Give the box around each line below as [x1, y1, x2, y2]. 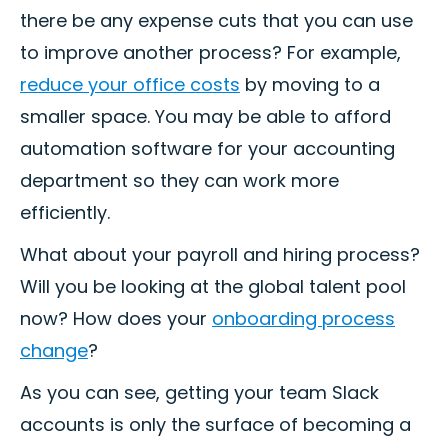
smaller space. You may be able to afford [20, 104, 391, 130]
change [20, 338, 88, 364]
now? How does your [20, 306, 212, 332]
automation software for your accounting [20, 136, 395, 162]
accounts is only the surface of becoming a [20, 412, 411, 438]
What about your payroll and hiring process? [20, 242, 420, 268]
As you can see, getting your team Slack [20, 380, 379, 406]
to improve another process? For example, [20, 40, 401, 66]
